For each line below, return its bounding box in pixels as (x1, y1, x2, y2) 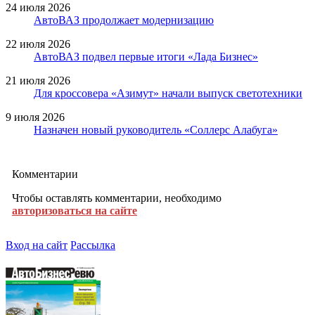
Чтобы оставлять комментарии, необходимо (12, 191, 221, 204)
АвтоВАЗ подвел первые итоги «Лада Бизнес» (34, 50, 258, 63)
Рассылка (70, 238, 115, 251)
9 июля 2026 (6, 110, 65, 123)
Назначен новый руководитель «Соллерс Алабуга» (34, 123, 278, 136)
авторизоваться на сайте (12, 204, 137, 217)
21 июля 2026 (6, 74, 70, 86)
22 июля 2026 (6, 37, 70, 50)
